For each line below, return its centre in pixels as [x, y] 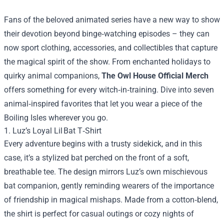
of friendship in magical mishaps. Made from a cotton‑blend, [111, 200]
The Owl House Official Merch [155, 76]
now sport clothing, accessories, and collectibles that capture [111, 48]
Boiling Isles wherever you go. [56, 118]
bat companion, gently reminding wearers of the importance [109, 186]
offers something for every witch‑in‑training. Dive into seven [109, 90]
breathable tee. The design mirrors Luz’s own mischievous [106, 172]
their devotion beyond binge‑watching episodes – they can [107, 34]
